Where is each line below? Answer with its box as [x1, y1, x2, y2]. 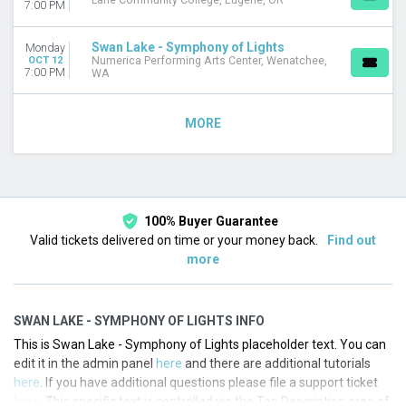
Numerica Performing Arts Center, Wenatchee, [92, 54, 327, 68]
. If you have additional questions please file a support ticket [40, 374, 378, 390]
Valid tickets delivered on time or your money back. [30, 232, 322, 247]
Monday [24, 41, 65, 54]
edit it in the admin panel [14, 355, 156, 371]
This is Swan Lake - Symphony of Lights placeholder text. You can [14, 336, 386, 352]
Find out [326, 232, 376, 247]
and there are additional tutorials [182, 355, 371, 371]
